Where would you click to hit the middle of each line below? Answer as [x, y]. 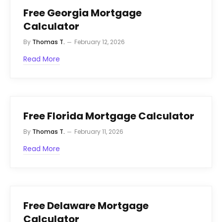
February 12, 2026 [100, 42]
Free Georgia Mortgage [83, 13]
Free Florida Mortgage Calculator [109, 116]
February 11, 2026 [99, 131]
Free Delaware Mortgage [86, 205]
